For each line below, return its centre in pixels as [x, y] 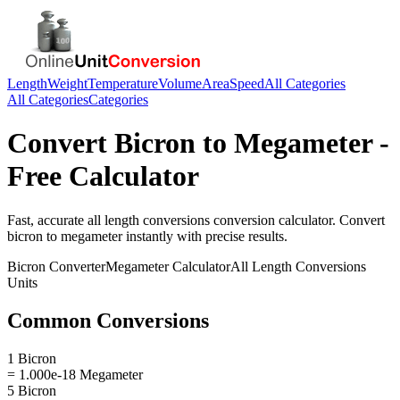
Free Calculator [103, 176]
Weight [67, 83]
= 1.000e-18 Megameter [75, 374]
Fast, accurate [47, 220]
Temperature [123, 83]
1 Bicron [32, 358]
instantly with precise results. [205, 236]
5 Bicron [32, 390]
